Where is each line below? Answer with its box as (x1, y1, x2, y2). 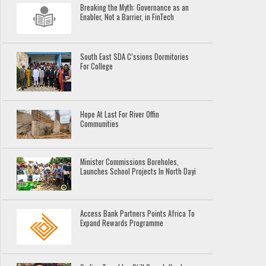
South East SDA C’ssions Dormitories (80, 51, 189, 63)
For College (80, 61, 113, 72)
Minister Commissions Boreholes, (80, 156, 179, 168)
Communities (80, 118, 119, 129)
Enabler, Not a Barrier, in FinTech (80, 11, 175, 23)
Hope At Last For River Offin (80, 108, 160, 120)
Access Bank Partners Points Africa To (80, 207, 195, 219)
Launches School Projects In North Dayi (80, 166, 197, 178)
